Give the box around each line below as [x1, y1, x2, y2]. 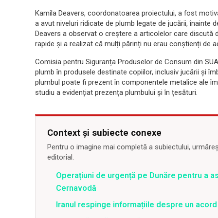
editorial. [47, 153, 74, 162]
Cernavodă [56, 183, 96, 193]
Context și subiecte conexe [47, 127, 162, 138]
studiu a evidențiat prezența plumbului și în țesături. [35, 88, 198, 97]
